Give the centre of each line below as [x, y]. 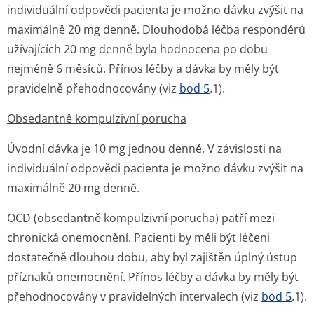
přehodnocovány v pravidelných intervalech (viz [134, 296]
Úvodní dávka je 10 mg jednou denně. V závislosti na [144, 149]
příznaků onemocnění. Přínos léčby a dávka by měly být [153, 277]
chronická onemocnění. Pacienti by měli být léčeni [138, 238]
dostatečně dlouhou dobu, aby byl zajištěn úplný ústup [152, 257]
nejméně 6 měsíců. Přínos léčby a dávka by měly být [143, 69]
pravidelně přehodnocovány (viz [93, 88]
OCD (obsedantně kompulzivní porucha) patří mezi [141, 218]
